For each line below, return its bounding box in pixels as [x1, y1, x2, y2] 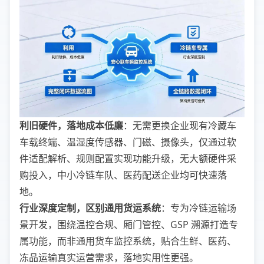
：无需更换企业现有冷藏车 [123, 119, 236, 133]
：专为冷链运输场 [161, 202, 236, 215]
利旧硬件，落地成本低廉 [19, 119, 123, 133]
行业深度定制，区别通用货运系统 [19, 202, 161, 215]
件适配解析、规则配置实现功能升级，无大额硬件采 [19, 152, 236, 166]
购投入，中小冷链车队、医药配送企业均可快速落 [19, 169, 227, 182]
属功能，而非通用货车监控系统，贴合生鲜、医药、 [19, 235, 236, 248]
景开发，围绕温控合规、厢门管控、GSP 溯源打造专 [19, 218, 238, 232]
